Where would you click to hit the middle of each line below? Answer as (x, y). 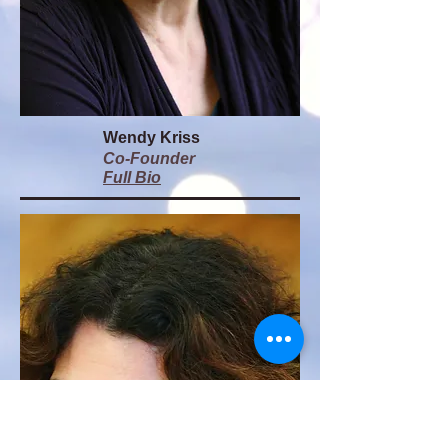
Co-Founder (149, 158)
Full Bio (132, 177)
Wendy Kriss (151, 137)
